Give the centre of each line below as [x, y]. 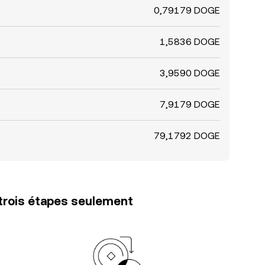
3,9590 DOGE [190, 73]
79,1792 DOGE [187, 136]
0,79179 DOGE [187, 10]
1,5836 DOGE [190, 42]
